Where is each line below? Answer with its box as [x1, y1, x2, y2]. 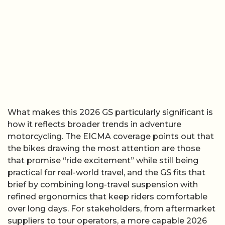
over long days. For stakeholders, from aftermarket [8, 203, 215, 213]
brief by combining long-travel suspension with [8, 179, 198, 189]
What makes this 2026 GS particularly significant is [8, 107, 213, 117]
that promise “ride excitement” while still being [8, 155, 198, 165]
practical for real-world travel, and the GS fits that [8, 167, 205, 177]
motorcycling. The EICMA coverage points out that [8, 131, 214, 141]
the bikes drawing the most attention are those [8, 143, 200, 153]
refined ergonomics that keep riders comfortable [8, 191, 207, 201]
